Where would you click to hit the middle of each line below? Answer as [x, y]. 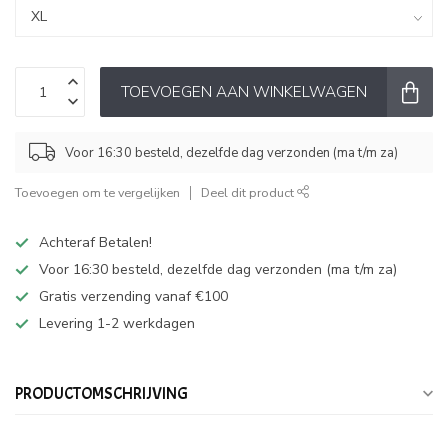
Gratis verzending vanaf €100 [133, 296]
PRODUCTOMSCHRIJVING [101, 393]
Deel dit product [249, 192]
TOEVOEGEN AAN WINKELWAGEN [243, 91]
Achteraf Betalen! [95, 242]
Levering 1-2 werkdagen [117, 323]
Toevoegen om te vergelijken [97, 192]
